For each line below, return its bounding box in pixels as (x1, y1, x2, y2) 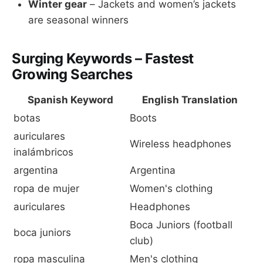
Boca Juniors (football (130, 218, 232, 231)
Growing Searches (12, 65, 133, 83)
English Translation (141, 93, 238, 106)
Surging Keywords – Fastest (12, 49, 194, 67)
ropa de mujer (14, 182, 79, 194)
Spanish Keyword (28, 93, 113, 106)
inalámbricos (14, 146, 73, 158)
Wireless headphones (130, 137, 231, 150)
